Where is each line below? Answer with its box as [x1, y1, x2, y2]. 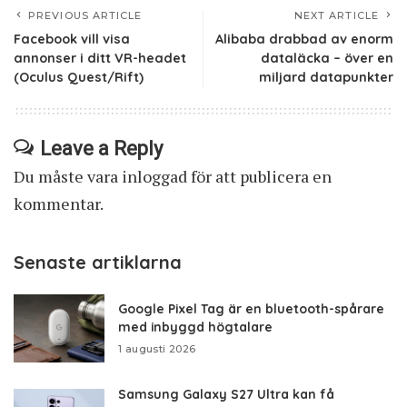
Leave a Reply [40, 137, 163, 161]
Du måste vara [14, 165, 122, 188]
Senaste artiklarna [14, 251, 182, 274]
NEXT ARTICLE [293, 9, 379, 23]
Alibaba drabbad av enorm [215, 31, 393, 48]
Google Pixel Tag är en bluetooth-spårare [118, 301, 384, 317]
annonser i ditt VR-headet [14, 50, 186, 67]
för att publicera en [187, 165, 332, 188]
